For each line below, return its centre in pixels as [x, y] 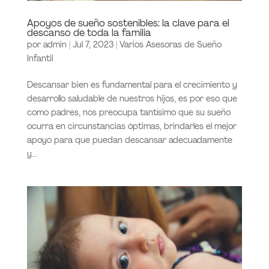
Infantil [40, 58]
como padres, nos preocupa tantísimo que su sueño [128, 112]
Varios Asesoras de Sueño [170, 44]
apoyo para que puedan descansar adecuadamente [129, 140]
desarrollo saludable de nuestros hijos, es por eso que [132, 98]
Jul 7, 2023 [93, 44]
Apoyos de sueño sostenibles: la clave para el [128, 23]
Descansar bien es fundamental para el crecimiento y [132, 84]
